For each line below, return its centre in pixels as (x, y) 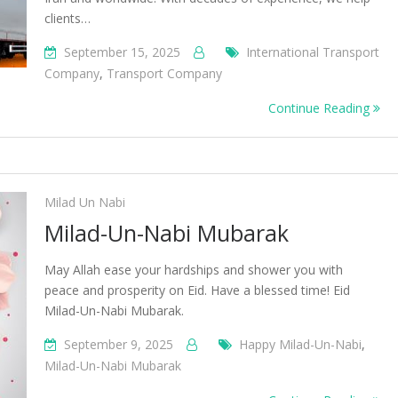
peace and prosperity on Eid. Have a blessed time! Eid (197, 290)
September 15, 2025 (122, 52)
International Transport (313, 52)
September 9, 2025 (119, 344)
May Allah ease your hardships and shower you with (194, 270)
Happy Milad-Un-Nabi (300, 344)
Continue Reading (321, 108)
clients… (68, 18)
